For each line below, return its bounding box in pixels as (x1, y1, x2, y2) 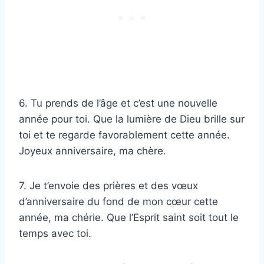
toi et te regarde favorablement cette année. (19, 129, 230, 141)
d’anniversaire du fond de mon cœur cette (19, 196, 218, 208)
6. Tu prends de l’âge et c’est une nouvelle (19, 97, 217, 110)
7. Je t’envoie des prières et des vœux (19, 180, 198, 192)
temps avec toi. (19, 227, 91, 240)
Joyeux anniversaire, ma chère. (19, 145, 166, 157)
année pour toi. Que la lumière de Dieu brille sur (19, 113, 245, 126)
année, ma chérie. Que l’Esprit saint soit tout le (19, 212, 239, 224)
